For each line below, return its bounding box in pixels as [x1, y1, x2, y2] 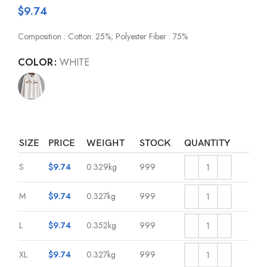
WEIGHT [86, 137, 125, 149]
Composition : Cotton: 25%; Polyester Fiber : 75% [18, 30, 188, 42]
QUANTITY [184, 137, 230, 149]
